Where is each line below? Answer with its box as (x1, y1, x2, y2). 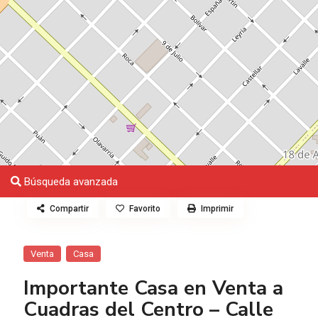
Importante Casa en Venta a (23, 275, 284, 302)
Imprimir (201, 204, 234, 214)
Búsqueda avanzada (21, 175, 119, 189)
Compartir (50, 204, 89, 214)
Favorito (129, 204, 161, 214)
